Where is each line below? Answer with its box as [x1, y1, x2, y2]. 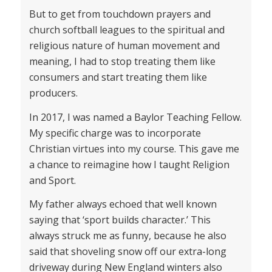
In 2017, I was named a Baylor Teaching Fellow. [29, 110, 242, 124]
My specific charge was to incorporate [29, 126, 201, 140]
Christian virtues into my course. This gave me [29, 141, 239, 155]
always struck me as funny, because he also [29, 229, 226, 243]
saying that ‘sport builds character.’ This [29, 213, 211, 227]
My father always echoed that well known [29, 197, 217, 211]
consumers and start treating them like [29, 70, 207, 84]
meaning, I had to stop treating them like [29, 54, 216, 68]
